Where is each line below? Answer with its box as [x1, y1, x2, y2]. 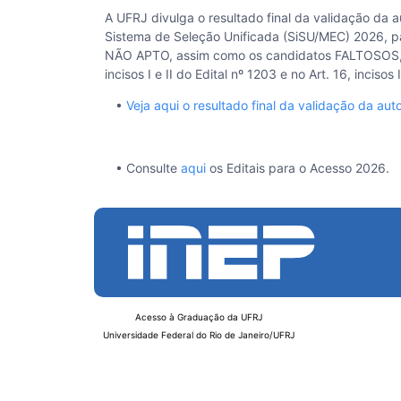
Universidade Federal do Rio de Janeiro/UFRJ [103, 329, 294, 340]
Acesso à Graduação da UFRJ [135, 311, 262, 322]
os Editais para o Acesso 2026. [206, 160, 389, 175]
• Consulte [105, 160, 181, 175]
